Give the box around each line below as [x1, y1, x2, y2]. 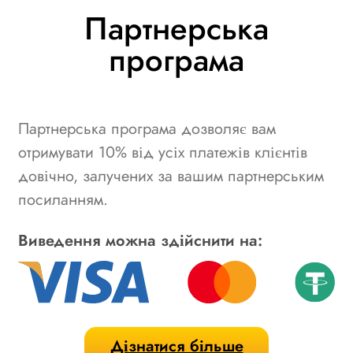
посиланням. [18, 188, 108, 211]
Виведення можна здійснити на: [18, 229, 262, 252]
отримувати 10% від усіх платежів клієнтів [18, 140, 307, 164]
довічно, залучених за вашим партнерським [18, 164, 324, 188]
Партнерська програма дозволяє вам [18, 117, 276, 140]
